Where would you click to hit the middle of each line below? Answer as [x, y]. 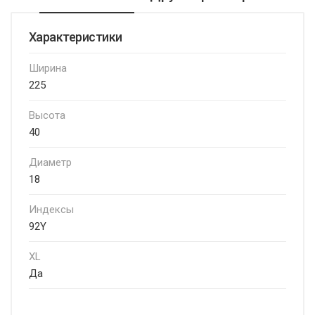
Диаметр [50, 162]
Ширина [48, 68]
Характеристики [76, 37]
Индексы [51, 210]
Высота [47, 115]
